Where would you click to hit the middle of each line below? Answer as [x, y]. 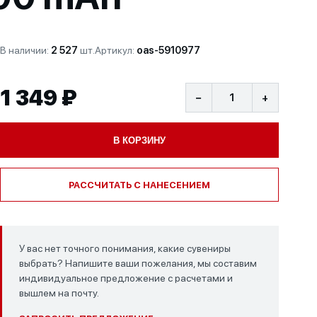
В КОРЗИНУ [139, 140]
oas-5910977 [168, 50]
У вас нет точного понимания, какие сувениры [125, 248]
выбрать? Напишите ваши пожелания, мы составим [138, 263]
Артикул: [115, 50]
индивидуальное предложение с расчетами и [126, 278]
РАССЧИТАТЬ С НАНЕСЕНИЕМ [139, 185]
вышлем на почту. [59, 293]
